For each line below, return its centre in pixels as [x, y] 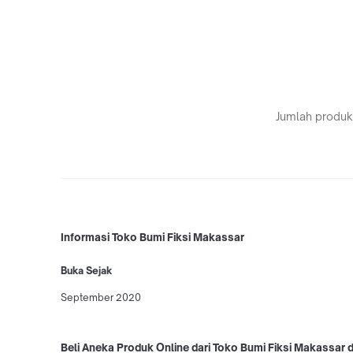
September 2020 [101, 297]
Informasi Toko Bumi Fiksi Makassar [152, 237]
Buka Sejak [86, 270]
